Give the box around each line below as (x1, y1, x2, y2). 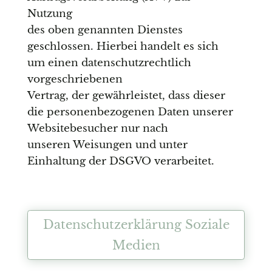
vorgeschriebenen (27, 73, 123, 86)
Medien (112, 238, 160, 253)
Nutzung (27, 7, 72, 21)
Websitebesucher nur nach (27, 122, 168, 135)
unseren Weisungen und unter (27, 138, 188, 152)
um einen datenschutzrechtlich (27, 56, 191, 70)
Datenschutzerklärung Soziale (42, 217, 229, 233)
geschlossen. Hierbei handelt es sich (27, 40, 219, 53)
